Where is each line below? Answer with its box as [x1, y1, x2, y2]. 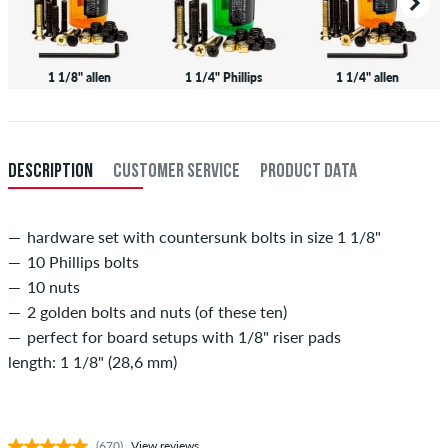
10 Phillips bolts [27, 251, 139, 271]
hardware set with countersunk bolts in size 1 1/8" [27, 226, 381, 246]
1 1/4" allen [336, 69, 400, 85]
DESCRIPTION [8, 161, 93, 182]
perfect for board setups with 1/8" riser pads [27, 326, 341, 346]
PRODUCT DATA [260, 161, 357, 182]
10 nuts [27, 276, 80, 296]
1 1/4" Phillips [185, 69, 263, 85]
